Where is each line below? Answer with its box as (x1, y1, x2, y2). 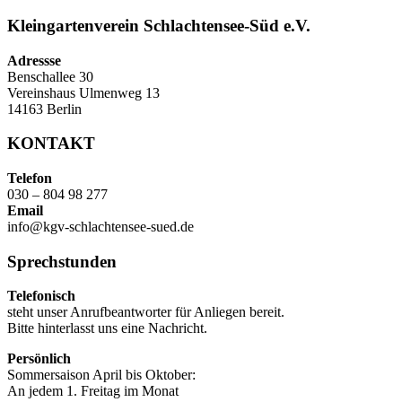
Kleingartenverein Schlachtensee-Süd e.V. (7, 15, 310, 35)
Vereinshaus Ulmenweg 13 (7, 84, 160, 100)
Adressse (7, 52, 61, 68)
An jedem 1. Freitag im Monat (7, 383, 179, 399)
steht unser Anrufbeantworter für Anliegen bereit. (7, 304, 284, 320)
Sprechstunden (7, 251, 117, 271)
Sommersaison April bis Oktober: (7, 367, 196, 383)
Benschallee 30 (7, 68, 93, 84)
